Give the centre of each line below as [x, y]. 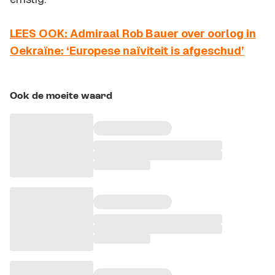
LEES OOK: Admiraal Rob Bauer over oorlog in [133, 34]
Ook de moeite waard [61, 97]
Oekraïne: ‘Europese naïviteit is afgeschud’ [127, 51]
